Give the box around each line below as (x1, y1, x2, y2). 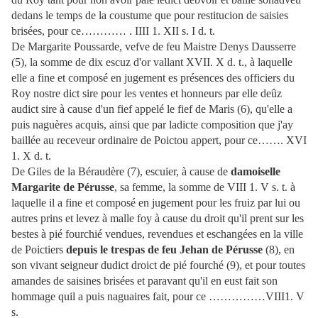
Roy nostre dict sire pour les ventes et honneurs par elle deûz (11, 87, 282, 100)
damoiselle (231, 165, 280, 178)
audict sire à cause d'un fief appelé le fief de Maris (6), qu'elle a (11, 103, 292, 116)
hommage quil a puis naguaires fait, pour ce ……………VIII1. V (11, 290, 305, 303)
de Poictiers (11, 243, 66, 256)
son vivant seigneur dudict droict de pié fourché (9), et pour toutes (11, 259, 305, 272)
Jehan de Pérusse (180, 243, 263, 256)
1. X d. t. (11, 150, 51, 163)
